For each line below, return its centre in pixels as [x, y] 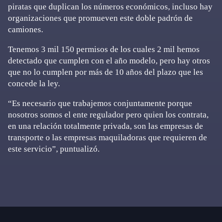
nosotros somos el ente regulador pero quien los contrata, [108, 115]
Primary [32, 187]
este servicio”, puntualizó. [54, 149]
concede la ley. [34, 83]
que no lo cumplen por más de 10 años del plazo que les [106, 72]
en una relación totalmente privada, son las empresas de [106, 126]
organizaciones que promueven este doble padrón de [100, 18]
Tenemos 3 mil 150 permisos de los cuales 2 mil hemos [104, 49]
